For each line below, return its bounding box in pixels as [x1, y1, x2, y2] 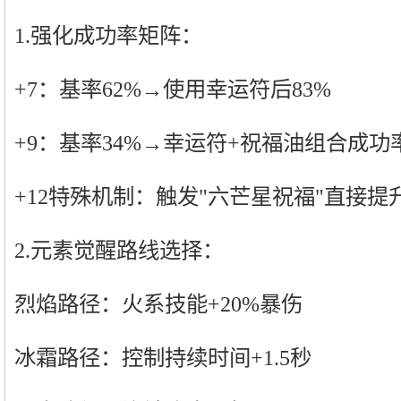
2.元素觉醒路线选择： [14, 238, 224, 262]
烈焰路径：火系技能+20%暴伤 [14, 292, 303, 316]
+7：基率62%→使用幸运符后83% [14, 77, 331, 101]
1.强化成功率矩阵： [14, 23, 202, 47]
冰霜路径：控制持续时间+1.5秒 [14, 346, 311, 370]
